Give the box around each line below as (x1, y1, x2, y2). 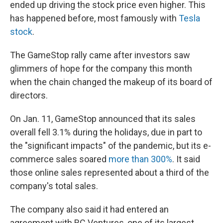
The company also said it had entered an (10, 204, 169, 215)
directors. (10, 90, 48, 101)
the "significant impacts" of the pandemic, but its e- (10, 140, 211, 151)
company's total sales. (10, 180, 98, 191)
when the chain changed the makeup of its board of (10, 76, 213, 87)
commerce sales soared (10, 153, 109, 164)
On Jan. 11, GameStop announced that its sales (10, 113, 196, 124)
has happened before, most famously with (10, 12, 179, 23)
